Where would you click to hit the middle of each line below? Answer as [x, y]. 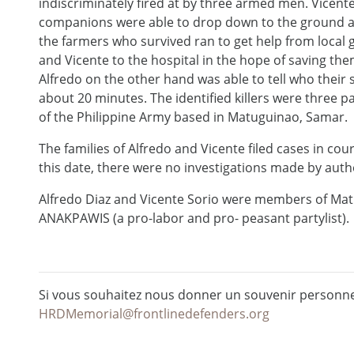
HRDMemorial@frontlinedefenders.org [154, 314]
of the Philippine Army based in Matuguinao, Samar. [193, 117]
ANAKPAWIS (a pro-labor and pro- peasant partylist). [194, 218]
